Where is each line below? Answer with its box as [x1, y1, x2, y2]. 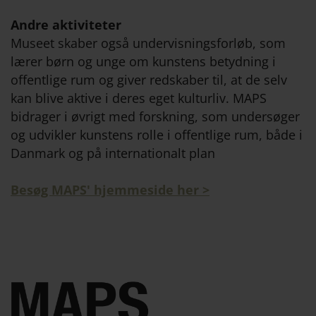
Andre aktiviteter [11, 16, 121, 34]
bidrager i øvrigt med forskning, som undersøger [11, 108, 300, 126]
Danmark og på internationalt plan [11, 145, 215, 162]
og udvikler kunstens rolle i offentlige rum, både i [11, 126, 303, 144]
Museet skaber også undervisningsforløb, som [11, 35, 286, 52]
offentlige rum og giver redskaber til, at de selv [11, 71, 287, 89]
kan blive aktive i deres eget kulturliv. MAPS [11, 90, 267, 107]
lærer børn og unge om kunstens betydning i [11, 53, 276, 71]
